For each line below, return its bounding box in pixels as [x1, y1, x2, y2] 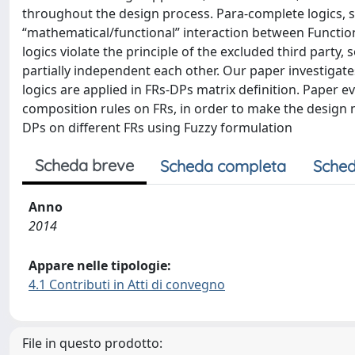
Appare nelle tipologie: [29, 257, 171, 274]
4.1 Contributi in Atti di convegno [29, 276, 225, 293]
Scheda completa [160, 156, 286, 176]
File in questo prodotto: [22, 334, 162, 352]
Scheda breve [35, 155, 134, 175]
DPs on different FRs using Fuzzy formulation [22, 119, 292, 136]
